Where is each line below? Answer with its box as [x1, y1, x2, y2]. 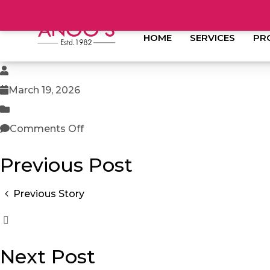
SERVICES [190, 31, 236, 43]
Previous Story [13, 188, 85, 199]
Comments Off [10, 123, 84, 134]
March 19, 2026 [8, 84, 80, 96]
